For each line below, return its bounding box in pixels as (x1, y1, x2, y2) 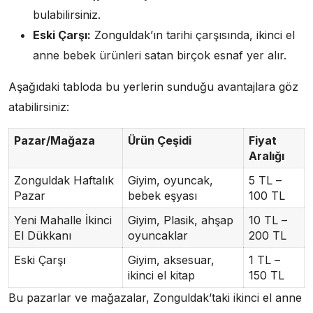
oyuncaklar (127, 228, 188, 242)
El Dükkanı (13, 228, 71, 242)
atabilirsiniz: (8, 99, 69, 114)
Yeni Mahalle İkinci (13, 212, 112, 227)
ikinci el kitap (127, 268, 195, 282)
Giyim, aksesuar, (127, 252, 214, 267)
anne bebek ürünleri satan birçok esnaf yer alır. (33, 48, 286, 62)
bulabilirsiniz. (33, 7, 101, 22)
